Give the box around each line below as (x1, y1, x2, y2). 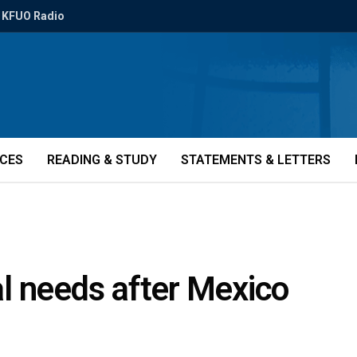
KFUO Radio (2, 10, 65, 22)
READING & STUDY (47, 152, 157, 167)
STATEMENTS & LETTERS (181, 152, 331, 167)
